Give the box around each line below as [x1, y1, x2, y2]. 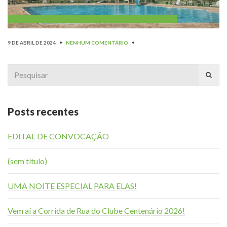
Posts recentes [8, 105, 79, 118]
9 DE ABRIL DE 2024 [8, 39, 56, 46]
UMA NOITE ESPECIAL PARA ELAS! [8, 180, 137, 191]
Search [7, 65, 30, 75]
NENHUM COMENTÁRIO [66, 39, 128, 46]
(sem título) [8, 156, 47, 166]
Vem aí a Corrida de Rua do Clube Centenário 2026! [8, 205, 185, 215]
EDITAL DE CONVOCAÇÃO [8, 131, 109, 141]
